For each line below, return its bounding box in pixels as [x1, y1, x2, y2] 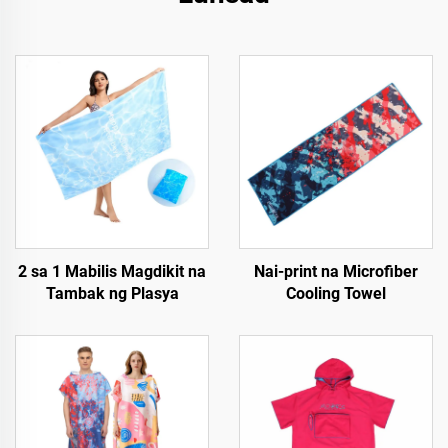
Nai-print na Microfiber [254, 262, 418, 281]
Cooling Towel [286, 284, 386, 303]
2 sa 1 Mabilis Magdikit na [18, 262, 206, 281]
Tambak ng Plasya [45, 284, 179, 303]
